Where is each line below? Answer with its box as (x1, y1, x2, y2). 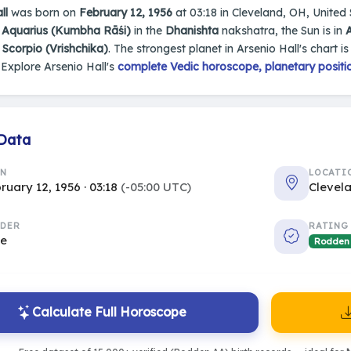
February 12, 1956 (79, 5, 172, 20)
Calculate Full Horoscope (32, 304, 186, 320)
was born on (8, 5, 79, 20)
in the (131, 24, 165, 38)
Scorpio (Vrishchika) (2, 42, 108, 56)
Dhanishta (165, 24, 219, 38)
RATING (309, 219, 349, 231)
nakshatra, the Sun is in (219, 24, 346, 38)
